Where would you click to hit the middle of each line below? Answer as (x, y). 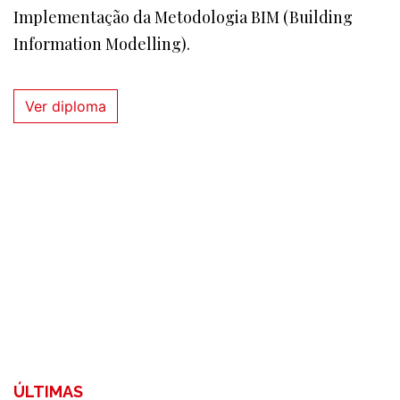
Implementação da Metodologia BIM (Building (183, 17)
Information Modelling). (102, 44)
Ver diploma (66, 106)
